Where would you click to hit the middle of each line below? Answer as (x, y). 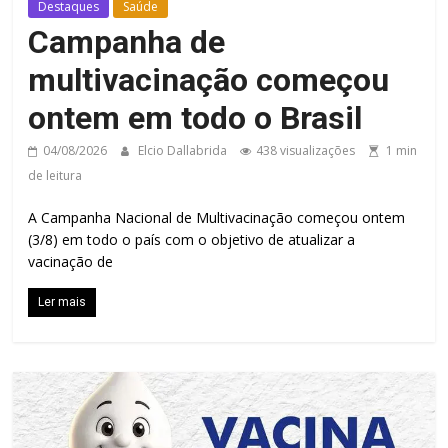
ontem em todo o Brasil (195, 117)
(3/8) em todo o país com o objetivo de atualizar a (192, 239)
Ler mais (62, 301)
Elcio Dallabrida (184, 150)
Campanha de (127, 41)
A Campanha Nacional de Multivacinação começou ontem (217, 217)
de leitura (55, 175)
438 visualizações (306, 150)
